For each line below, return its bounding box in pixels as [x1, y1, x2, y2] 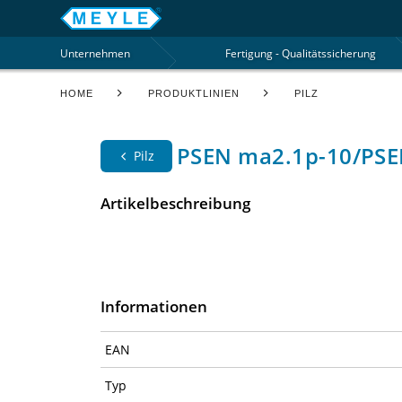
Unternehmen [60, 46, 131, 60]
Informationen [100, 295, 208, 317]
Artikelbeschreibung [100, 192, 251, 214]
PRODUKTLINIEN [148, 88, 240, 100]
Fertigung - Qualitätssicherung [224, 46, 376, 60]
